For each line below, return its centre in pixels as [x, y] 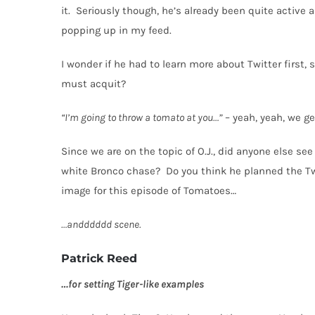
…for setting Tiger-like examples [133, 284]
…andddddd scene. [101, 225]
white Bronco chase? [111, 171]
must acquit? [94, 84]
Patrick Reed [99, 259]
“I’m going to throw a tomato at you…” [142, 118]
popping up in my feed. [118, 31]
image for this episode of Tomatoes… [150, 191]
